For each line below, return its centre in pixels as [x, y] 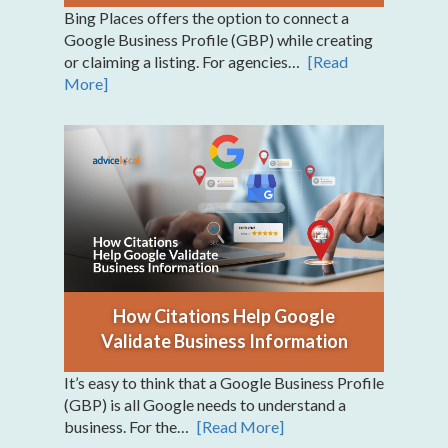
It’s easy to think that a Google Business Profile [224, 383]
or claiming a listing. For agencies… [183, 61]
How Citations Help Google [224, 316]
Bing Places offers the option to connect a [206, 17]
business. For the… [128, 427]
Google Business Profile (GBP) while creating [218, 39]
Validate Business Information [224, 341]
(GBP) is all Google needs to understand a [205, 405]
